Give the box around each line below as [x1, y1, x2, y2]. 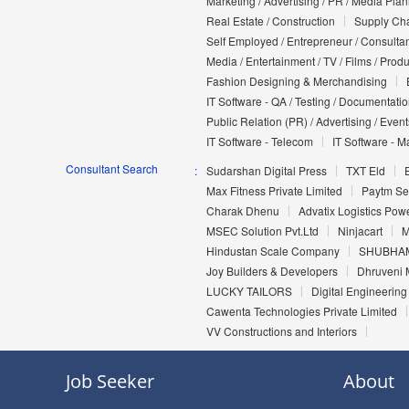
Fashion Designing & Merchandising [205, 73, 387, 89]
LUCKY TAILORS [205, 283, 292, 299]
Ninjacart [337, 223, 383, 239]
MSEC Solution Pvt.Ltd [205, 223, 319, 239]
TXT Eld [345, 163, 385, 179]
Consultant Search [66, 161, 158, 177]
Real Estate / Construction [205, 13, 335, 29]
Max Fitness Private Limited [205, 183, 342, 199]
